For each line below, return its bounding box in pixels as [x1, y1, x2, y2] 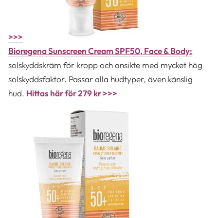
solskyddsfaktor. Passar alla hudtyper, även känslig [8, 73, 193, 84]
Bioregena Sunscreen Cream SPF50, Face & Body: [8, 45, 193, 56]
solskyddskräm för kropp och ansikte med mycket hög [8, 59, 203, 70]
